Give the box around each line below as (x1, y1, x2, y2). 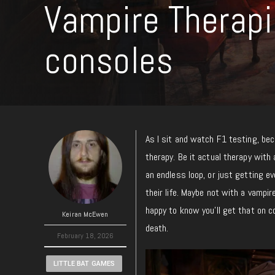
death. (145, 222, 169, 234)
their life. (145, 186, 179, 199)
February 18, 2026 (56, 231, 114, 241)
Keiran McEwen (62, 209, 109, 219)
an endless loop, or (145, 168, 218, 181)
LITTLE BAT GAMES (53, 260, 115, 268)
